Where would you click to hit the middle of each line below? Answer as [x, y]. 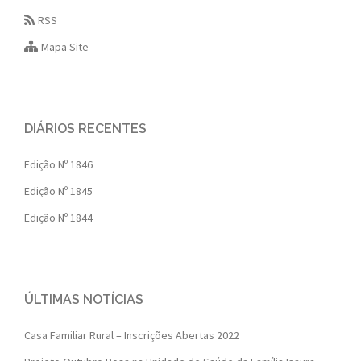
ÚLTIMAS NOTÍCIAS [84, 300]
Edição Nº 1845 [58, 191]
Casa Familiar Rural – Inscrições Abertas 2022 [132, 336]
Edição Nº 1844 [58, 218]
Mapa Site [65, 47]
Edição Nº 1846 [58, 165]
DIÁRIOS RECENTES [85, 129]
